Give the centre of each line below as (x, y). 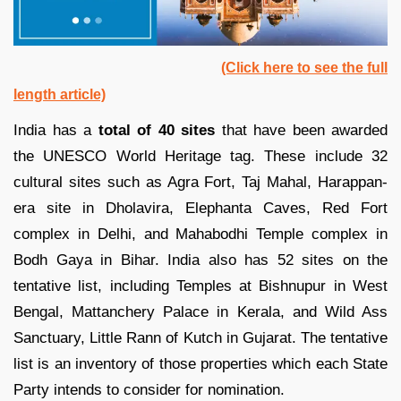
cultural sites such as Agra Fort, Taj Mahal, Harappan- (200, 183)
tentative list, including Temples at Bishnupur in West (200, 286)
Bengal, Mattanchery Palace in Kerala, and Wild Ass (200, 312)
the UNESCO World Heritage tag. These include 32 (200, 157)
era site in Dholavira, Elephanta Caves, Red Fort (200, 209)
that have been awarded (301, 131)
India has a (52, 131)
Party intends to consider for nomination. (149, 390)
